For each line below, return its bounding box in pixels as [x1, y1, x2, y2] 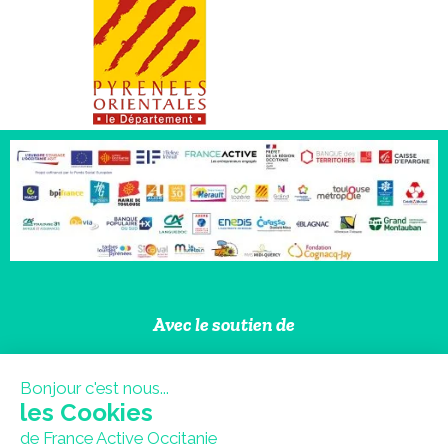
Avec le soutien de [153, 312, 295, 336]
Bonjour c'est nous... [20, 378, 169, 398]
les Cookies [20, 398, 153, 427]
